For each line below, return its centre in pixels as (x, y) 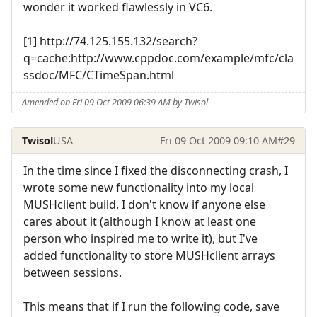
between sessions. (73, 272)
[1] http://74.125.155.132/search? (110, 41)
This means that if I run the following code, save (151, 306)
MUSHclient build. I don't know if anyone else (144, 204)
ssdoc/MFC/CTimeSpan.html (99, 75)
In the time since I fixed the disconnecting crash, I (156, 170)
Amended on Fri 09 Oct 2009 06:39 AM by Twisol (115, 102)
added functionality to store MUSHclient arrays (149, 255)
